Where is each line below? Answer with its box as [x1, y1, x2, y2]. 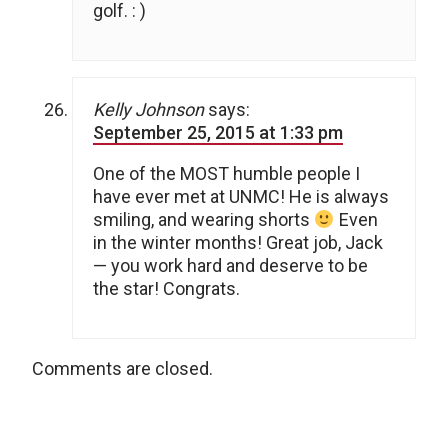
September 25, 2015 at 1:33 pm [93, 122, 343, 144]
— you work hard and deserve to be [93, 255, 368, 277]
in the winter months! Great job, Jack [93, 232, 383, 254]
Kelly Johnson [93, 99, 204, 121]
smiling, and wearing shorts [93, 209, 314, 231]
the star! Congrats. [93, 278, 240, 300]
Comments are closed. [32, 358, 213, 380]
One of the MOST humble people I [93, 163, 360, 185]
